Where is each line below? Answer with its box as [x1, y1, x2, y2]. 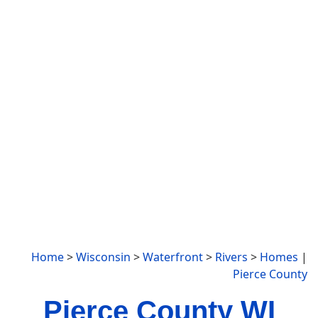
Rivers [215, 249, 248, 265]
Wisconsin [76, 249, 131, 265]
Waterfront [143, 249, 203, 265]
